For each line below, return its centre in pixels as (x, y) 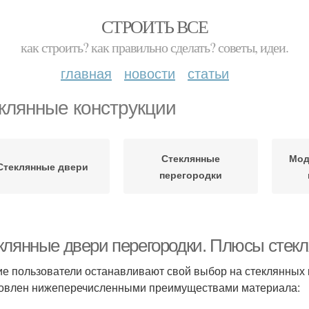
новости (150, 73)
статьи (208, 73)
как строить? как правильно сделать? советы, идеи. (154, 47)
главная (86, 73)
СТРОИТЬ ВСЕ (154, 26)
